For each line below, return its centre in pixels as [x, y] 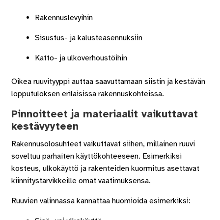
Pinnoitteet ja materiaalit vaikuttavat [104, 114]
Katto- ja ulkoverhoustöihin [81, 58]
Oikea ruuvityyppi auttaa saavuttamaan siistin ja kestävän [108, 81]
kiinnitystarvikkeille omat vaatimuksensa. [81, 180]
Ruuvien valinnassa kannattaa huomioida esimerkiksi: [101, 201]
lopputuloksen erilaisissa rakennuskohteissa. [87, 94]
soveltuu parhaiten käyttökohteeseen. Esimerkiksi [96, 156]
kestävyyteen [45, 126]
